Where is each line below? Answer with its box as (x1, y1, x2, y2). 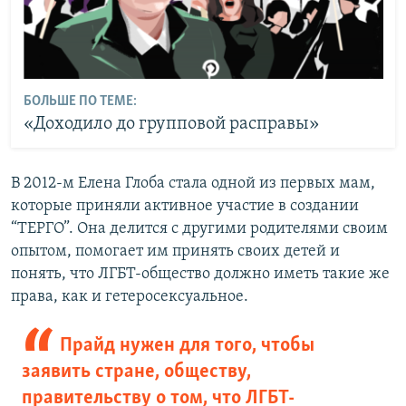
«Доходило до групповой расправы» (23, 114, 319, 133)
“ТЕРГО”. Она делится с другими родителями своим (11, 220, 388, 238)
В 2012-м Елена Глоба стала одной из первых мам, (11, 175, 375, 193)
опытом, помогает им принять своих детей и (11, 243, 340, 261)
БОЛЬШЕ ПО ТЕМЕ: (23, 93, 137, 109)
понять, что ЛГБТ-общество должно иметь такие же (11, 266, 390, 284)
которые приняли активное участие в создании (11, 198, 359, 216)
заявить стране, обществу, (22, 362, 251, 383)
